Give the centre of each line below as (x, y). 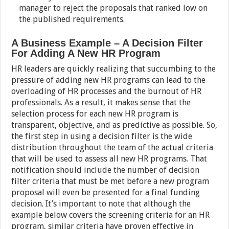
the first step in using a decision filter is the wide (102, 136)
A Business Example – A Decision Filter (107, 43)
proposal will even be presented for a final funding (106, 193)
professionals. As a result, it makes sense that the (101, 103)
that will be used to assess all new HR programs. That (109, 159)
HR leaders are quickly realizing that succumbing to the (114, 69)
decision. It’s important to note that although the (101, 204)
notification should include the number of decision (106, 170)
